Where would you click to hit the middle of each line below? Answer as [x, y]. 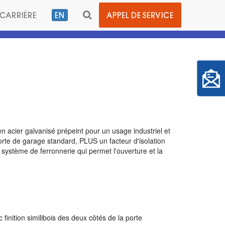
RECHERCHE [114, 54]
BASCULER [110, 14]
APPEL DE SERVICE [140, 15]
